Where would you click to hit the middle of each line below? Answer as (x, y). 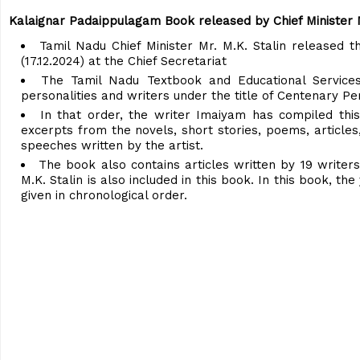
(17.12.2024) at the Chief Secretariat (124, 61)
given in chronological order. (104, 195)
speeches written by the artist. (112, 145)
